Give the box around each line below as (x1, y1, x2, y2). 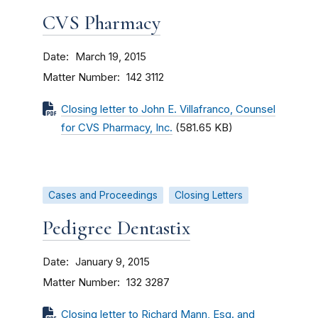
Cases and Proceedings (48, 190, 158, 201)
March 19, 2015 (75, 50, 146, 63)
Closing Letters (175, 190, 243, 201)
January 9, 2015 (75, 256, 150, 268)
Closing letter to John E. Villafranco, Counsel (61, 103, 275, 116)
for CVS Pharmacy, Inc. (61, 121, 172, 134)
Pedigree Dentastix (43, 216, 190, 240)
